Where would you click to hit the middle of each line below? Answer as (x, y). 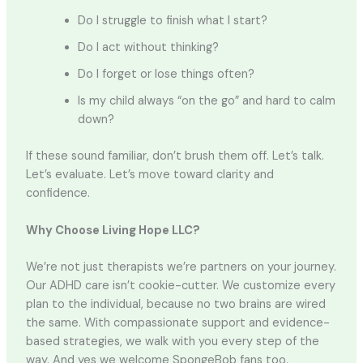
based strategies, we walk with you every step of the (172, 341)
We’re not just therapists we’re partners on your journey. (181, 267)
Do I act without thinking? (148, 47)
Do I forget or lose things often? (166, 74)
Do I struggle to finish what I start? (172, 20)
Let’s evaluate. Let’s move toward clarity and (149, 174)
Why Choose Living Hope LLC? (113, 230)
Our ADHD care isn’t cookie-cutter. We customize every (180, 285)
